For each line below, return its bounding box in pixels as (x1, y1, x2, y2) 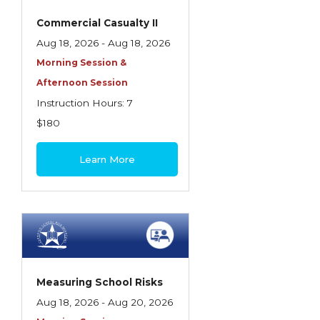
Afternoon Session (36, 77, 128, 88)
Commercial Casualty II (36, 17, 158, 29)
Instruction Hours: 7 (36, 97, 133, 109)
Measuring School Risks (36, 276, 163, 288)
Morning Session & (36, 57, 126, 68)
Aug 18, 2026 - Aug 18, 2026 (36, 37, 170, 49)
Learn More (79, 154, 136, 165)
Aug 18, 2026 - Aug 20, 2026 (36, 296, 173, 308)
